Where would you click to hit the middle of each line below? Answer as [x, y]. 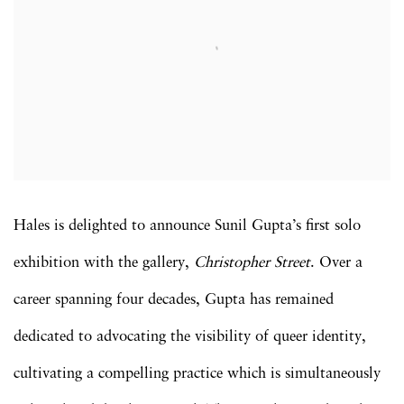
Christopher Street [252, 262]
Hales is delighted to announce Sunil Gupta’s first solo [187, 225]
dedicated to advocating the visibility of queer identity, [190, 336]
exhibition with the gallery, [104, 262]
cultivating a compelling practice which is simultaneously [197, 373]
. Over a [336, 262]
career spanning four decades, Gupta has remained [174, 299]
